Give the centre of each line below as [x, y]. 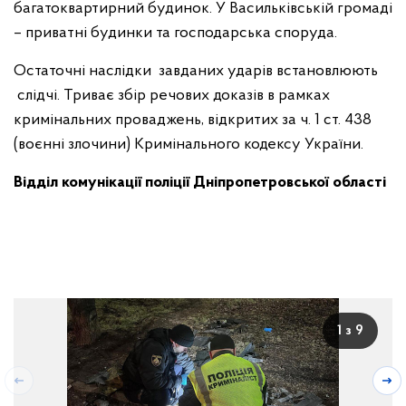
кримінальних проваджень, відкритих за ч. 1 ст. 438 [193, 120]
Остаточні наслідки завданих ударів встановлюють [196, 71]
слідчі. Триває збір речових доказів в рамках [172, 96]
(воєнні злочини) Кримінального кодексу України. [188, 145]
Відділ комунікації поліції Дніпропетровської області [200, 183]
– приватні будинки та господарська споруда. [175, 33]
